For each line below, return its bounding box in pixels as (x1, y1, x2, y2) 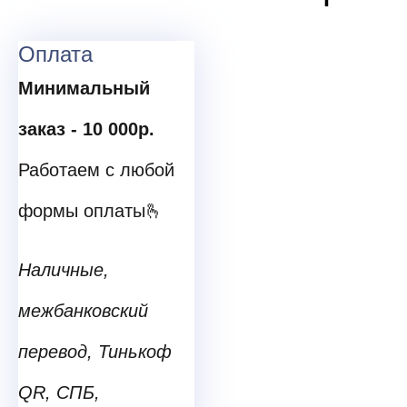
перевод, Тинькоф (18, 342, 172, 362)
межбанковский (18, 301, 148, 322)
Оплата (18, 42, 93, 67)
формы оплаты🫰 (18, 201, 164, 222)
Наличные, (18, 260, 109, 281)
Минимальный (18, 78, 150, 99)
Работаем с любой (18, 160, 174, 181)
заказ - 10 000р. (18, 119, 154, 140)
